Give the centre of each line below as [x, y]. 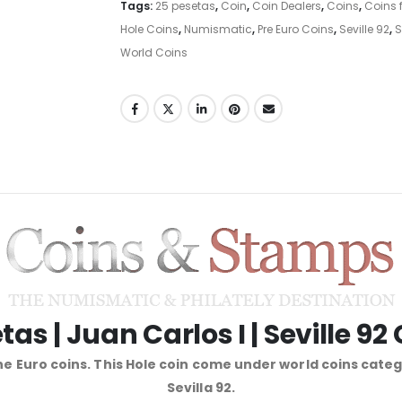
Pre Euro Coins [296, 29]
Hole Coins [149, 29]
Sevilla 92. [201, 387]
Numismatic [218, 29]
